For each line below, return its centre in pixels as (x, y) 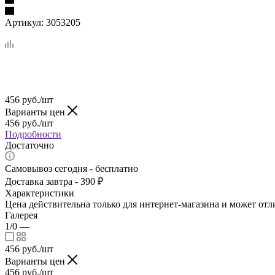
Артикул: (24, 22)
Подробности (33, 134)
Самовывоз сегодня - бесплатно (72, 168)
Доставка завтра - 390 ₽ (54, 181)
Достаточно (29, 145)
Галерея (21, 215)
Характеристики (40, 193)
